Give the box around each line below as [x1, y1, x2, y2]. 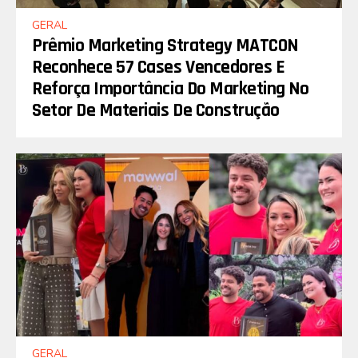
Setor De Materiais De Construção [32, 98, 280, 123]
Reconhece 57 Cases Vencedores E [32, 55, 285, 80]
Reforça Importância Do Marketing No [32, 77, 309, 101]
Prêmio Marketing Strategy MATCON [32, 34, 298, 58]
